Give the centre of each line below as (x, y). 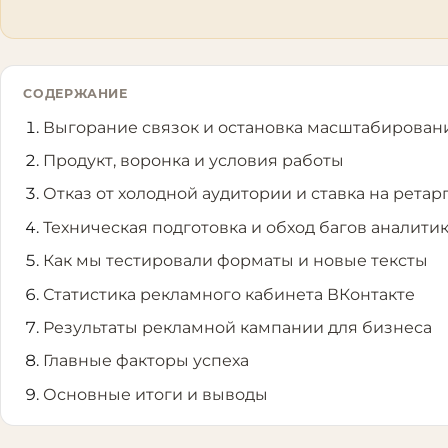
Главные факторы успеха (145, 361)
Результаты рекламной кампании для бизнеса (237, 328)
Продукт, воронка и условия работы (193, 161)
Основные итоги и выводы (155, 394)
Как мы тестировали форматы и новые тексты (235, 261)
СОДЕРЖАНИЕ (75, 94)
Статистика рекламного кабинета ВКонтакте (228, 294)
